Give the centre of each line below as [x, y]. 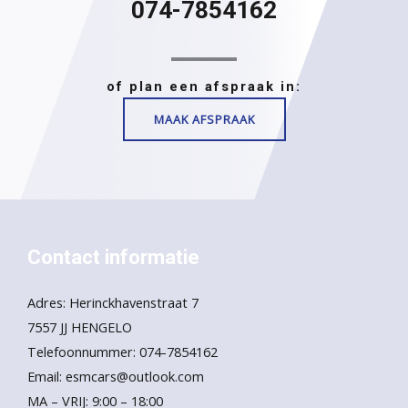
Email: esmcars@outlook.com [116, 376]
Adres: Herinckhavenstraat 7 [113, 302]
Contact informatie [113, 257]
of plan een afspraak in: [204, 87]
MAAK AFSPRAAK [204, 119]
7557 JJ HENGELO [80, 327]
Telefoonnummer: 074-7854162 [122, 352]
